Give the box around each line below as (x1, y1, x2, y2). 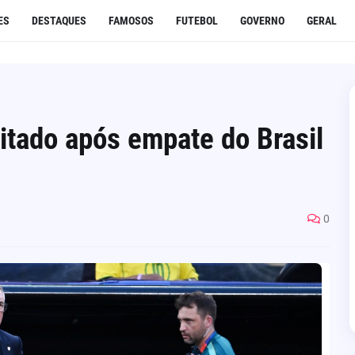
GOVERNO (239, 14, 284, 27)
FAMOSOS (108, 14, 154, 27)
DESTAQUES (31, 14, 86, 27)
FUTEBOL (175, 14, 218, 27)
